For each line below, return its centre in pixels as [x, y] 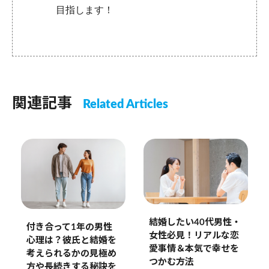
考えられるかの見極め [71, 253]
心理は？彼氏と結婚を [71, 240]
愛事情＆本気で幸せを [194, 249]
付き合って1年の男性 [69, 227]
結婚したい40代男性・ [195, 223]
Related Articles [125, 105]
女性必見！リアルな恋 [194, 236]
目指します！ [85, 10]
